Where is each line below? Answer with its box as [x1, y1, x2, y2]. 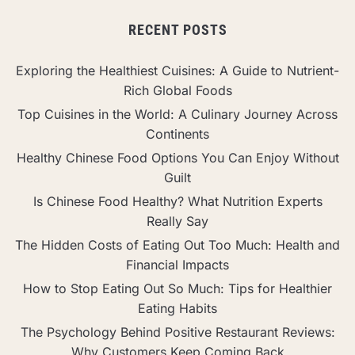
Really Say [147, 212, 208, 229]
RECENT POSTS [128, 21, 227, 38]
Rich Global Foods [123, 82, 232, 98]
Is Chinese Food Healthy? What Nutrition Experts [32, 193, 323, 209]
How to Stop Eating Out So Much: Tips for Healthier [23, 280, 332, 296]
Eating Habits [138, 300, 217, 316]
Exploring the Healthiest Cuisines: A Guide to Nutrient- [16, 62, 339, 78]
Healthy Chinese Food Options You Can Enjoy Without [16, 149, 339, 166]
